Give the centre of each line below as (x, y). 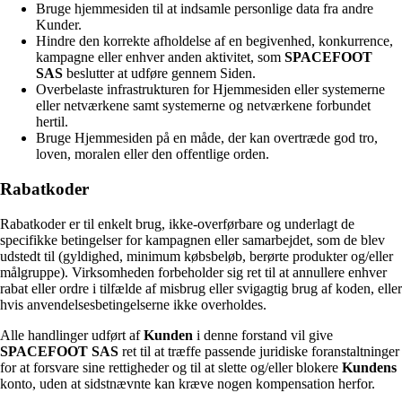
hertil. (52, 122)
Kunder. (59, 25)
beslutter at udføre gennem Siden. (159, 74)
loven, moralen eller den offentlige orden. (153, 154)
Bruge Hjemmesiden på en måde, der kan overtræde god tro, (207, 138)
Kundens (369, 367)
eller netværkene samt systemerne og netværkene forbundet (203, 106)
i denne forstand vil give (263, 335)
